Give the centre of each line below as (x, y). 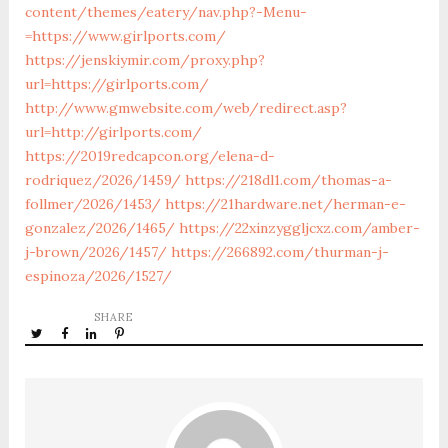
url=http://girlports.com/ (113, 131)
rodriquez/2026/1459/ (102, 179)
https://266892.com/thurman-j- (279, 251)
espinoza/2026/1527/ (98, 275)
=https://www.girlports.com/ (125, 35)
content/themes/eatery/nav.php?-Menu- (165, 11)
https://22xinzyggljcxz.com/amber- (299, 227)
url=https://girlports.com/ (116, 83)
